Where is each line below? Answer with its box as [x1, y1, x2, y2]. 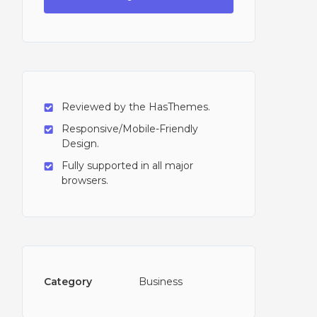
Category [44, 275, 92, 288]
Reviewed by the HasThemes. [62, 100, 210, 113]
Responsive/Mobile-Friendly [62, 122, 198, 135]
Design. [62, 137, 99, 150]
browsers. [62, 174, 108, 187]
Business [139, 275, 183, 288]
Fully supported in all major [62, 159, 193, 172]
